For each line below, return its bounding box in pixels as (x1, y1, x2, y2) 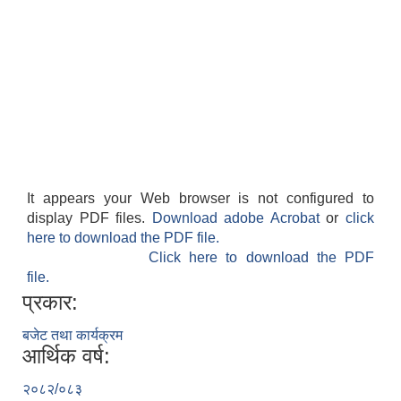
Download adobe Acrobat (151, 210, 327, 226)
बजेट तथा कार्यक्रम (22, 328, 123, 344)
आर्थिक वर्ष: (22, 344, 110, 369)
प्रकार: (22, 290, 78, 315)
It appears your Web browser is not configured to (27, 191, 374, 207)
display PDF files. (27, 210, 152, 226)
